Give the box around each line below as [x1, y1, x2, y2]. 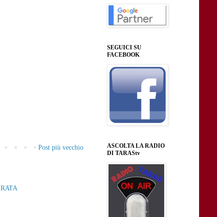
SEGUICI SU [107, 44, 141, 51]
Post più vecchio [38, 144, 83, 152]
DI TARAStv [107, 149, 140, 156]
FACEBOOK [107, 51, 139, 58]
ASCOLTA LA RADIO [107, 142, 165, 149]
